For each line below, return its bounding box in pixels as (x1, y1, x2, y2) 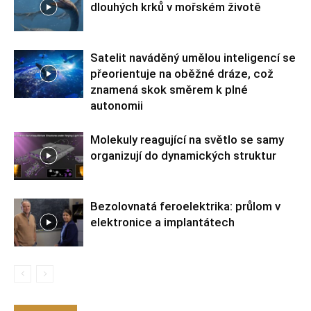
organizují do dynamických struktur (90, 148, 276, 162)
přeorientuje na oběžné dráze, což (90, 66, 274, 81)
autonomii (90, 98, 143, 112)
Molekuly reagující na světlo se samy (90, 132, 284, 146)
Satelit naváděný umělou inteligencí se (90, 50, 296, 65)
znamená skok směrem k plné (90, 82, 248, 96)
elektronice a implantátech (90, 215, 235, 229)
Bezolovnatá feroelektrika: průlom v (90, 199, 280, 213)
